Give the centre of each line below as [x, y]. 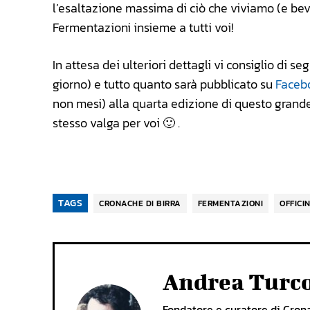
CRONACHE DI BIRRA [140, 204]
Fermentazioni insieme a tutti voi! [143, 28]
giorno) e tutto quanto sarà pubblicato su [164, 84]
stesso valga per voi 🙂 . [116, 123]
